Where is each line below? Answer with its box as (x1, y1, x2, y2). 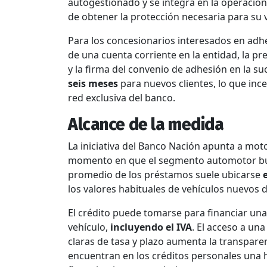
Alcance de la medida (68, 114, 224, 134)
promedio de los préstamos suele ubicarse (68, 167, 263, 181)
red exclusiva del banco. (68, 91, 175, 104)
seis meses (68, 76, 118, 90)
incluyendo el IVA (110, 220, 192, 234)
